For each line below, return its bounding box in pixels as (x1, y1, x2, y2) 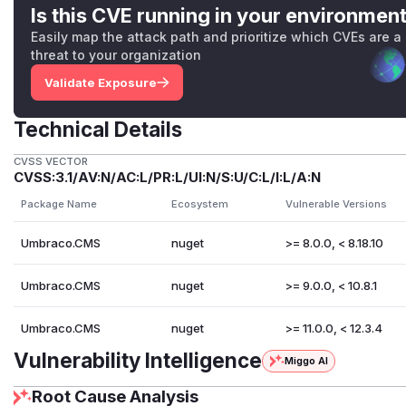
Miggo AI (284, 354, 328, 368)
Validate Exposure (43, 74, 157, 90)
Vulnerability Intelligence (14, 348, 263, 373)
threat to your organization (31, 46, 202, 63)
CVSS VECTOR (14, 155, 89, 169)
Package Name (20, 198, 97, 211)
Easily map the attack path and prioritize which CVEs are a (31, 28, 402, 44)
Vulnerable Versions (285, 198, 387, 211)
